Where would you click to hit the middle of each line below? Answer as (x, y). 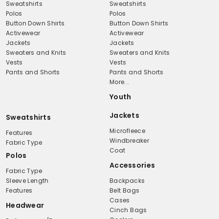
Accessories (132, 165)
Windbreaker (129, 140)
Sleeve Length (27, 180)
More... (120, 82)
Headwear (25, 205)
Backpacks (127, 180)
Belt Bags (125, 190)
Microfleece (127, 131)
